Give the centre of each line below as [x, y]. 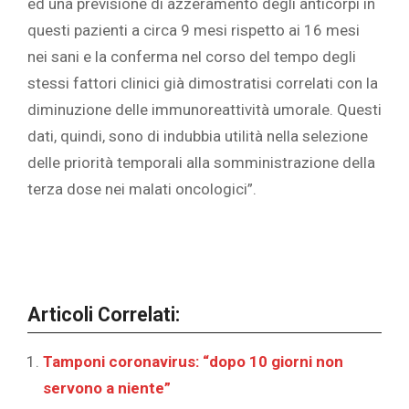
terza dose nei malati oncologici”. [142, 189]
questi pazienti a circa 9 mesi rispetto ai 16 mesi [194, 31]
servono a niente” [107, 388]
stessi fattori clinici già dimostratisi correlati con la [203, 84]
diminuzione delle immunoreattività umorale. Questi [204, 110]
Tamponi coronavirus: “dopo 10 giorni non [193, 362]
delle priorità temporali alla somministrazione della [201, 163]
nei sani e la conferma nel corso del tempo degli [192, 57]
